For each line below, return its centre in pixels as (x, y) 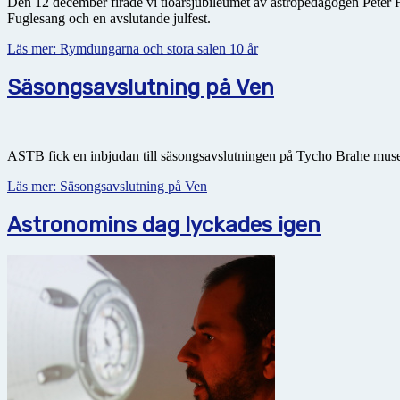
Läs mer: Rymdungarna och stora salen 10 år (133, 48)
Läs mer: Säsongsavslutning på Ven (107, 186)
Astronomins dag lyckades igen (164, 225)
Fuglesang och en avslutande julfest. (109, 18)
